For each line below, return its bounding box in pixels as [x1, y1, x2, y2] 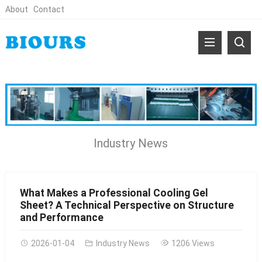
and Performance [19, 211, 104, 223]
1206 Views [171, 238, 215, 248]
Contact [33, 5, 64, 14]
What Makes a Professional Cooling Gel [19, 187, 208, 199]
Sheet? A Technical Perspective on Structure [19, 199, 234, 211]
